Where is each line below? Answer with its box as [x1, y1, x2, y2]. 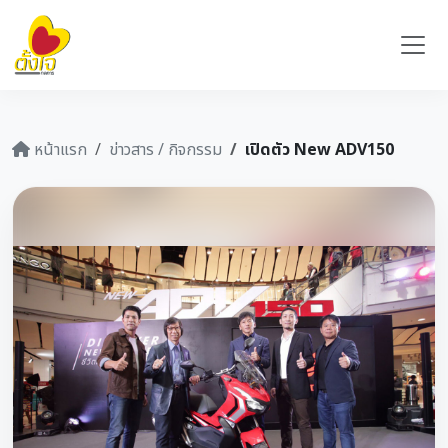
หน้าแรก [30, 138, 87, 162]
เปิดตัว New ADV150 [245, 138, 394, 162]
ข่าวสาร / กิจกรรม [109, 138, 222, 162]
